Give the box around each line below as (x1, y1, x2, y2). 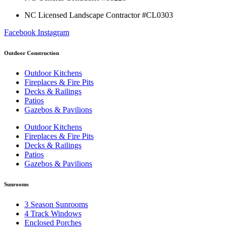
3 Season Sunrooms (24, 199, 88, 209)
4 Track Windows (24, 209, 81, 218)
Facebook (4, 28, 36, 37)
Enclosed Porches (24, 218, 81, 227)
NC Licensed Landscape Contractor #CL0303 (24, 11, 173, 20)
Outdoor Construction (4, 50, 59, 56)
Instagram (38, 28, 69, 37)
